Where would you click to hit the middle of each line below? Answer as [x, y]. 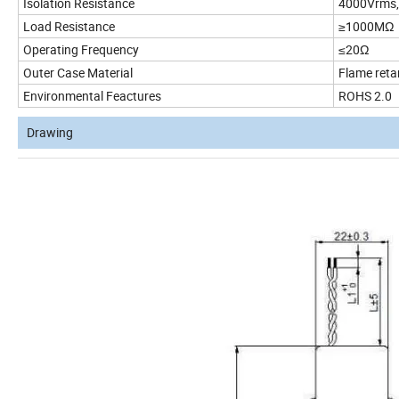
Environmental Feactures [92, 96]
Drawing [50, 133]
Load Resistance [69, 27]
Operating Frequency [81, 50]
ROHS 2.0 [365, 96]
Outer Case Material [78, 73]
